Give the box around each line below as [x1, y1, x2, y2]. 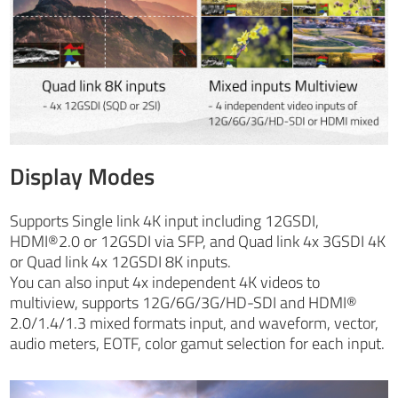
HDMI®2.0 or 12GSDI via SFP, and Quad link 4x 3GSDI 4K [10, 229, 386, 254]
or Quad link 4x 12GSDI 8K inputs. [10, 250, 232, 275]
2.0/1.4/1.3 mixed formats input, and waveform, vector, [10, 311, 379, 336]
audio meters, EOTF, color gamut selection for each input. [10, 331, 386, 356]
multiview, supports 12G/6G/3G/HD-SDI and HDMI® [10, 291, 358, 315]
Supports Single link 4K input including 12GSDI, [10, 209, 320, 234]
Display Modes [10, 159, 155, 195]
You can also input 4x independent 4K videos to [10, 270, 321, 295]
